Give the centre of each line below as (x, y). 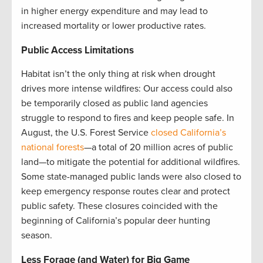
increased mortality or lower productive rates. (114, 26)
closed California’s (188, 133)
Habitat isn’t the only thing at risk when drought (118, 74)
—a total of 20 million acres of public (159, 148)
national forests (53, 148)
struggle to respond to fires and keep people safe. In (128, 118)
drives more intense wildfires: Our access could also (127, 89)
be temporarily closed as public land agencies (114, 104)
